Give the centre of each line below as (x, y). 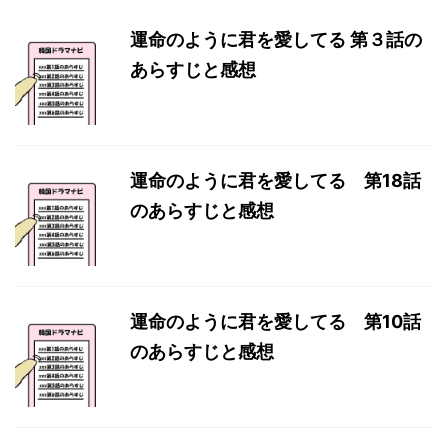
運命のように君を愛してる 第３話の (276, 39)
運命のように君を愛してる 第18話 (275, 180)
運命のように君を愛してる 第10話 (275, 321)
